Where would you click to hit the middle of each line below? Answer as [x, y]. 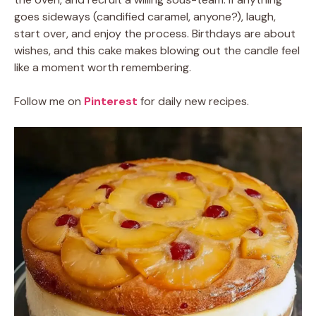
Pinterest [112, 101]
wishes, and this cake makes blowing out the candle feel [157, 50]
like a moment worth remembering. [103, 67]
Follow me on [49, 101]
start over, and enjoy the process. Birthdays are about [155, 34]
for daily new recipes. [195, 101]
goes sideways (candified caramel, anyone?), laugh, [145, 17]
